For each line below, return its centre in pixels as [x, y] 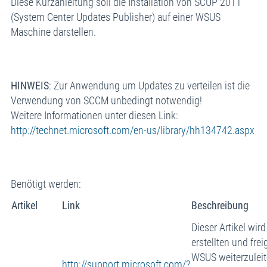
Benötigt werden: [46, 184]
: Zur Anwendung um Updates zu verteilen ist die [149, 85]
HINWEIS [30, 85]
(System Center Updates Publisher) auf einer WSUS [115, 17]
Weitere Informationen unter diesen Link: [94, 115]
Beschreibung [220, 205]
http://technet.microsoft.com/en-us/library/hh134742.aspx [132, 130]
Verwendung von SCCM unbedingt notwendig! [106, 100]
